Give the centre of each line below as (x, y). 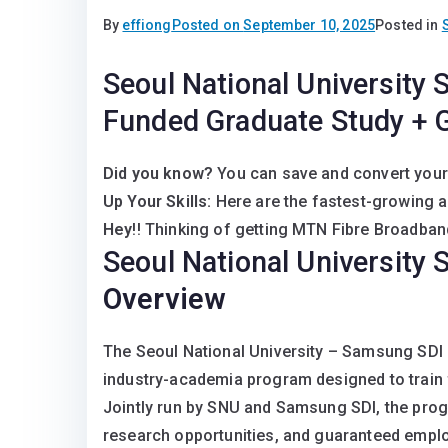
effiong (147, 25)
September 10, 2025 (309, 25)
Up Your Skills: (159, 202)
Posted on (207, 25)
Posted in (408, 25)
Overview (165, 299)
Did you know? (158, 174)
